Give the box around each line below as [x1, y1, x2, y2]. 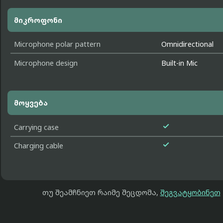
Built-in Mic [161, 58, 198, 68]
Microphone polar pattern [13, 39, 101, 49]
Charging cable [13, 141, 63, 151]
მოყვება [13, 98, 48, 108]
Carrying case [13, 122, 59, 132]
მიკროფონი [13, 15, 62, 25]
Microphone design [13, 58, 78, 68]
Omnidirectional [161, 39, 214, 49]
